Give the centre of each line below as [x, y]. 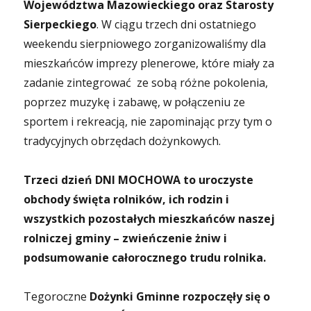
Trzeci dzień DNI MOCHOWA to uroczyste [140, 180]
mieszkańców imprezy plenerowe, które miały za [149, 63]
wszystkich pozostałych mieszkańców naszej [150, 219]
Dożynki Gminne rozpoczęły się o [180, 296]
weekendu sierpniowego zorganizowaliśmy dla [145, 44]
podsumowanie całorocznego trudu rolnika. [145, 258]
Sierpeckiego [60, 24]
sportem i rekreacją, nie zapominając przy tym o [148, 121]
